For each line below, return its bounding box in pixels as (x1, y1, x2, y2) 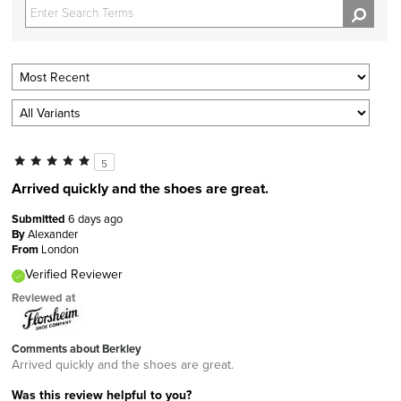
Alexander (28, 226, 78, 243)
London (41, 241, 79, 258)
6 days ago (68, 210, 123, 227)
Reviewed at (12, 289, 75, 307)
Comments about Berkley (12, 340, 141, 358)
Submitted (12, 210, 68, 228)
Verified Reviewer (25, 265, 123, 284)
